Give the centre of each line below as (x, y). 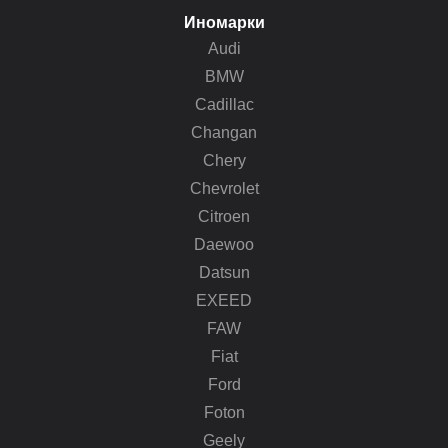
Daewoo (224, 244)
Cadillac (224, 104)
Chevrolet (224, 188)
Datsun (224, 272)
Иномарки (224, 22)
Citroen (224, 216)
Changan (224, 132)
